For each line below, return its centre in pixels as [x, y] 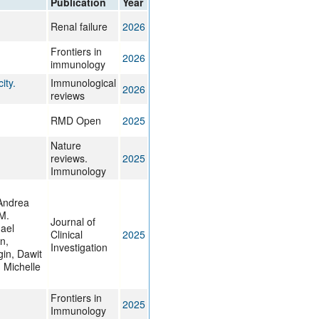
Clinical [66, 235]
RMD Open [75, 121]
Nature [66, 146]
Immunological [83, 83]
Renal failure [79, 27]
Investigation [79, 247]
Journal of [73, 222]
